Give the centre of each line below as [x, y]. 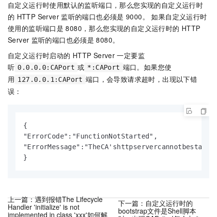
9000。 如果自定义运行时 [166, 16]
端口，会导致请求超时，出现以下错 [141, 79]
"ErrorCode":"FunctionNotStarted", [91, 136]
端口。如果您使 [147, 67]
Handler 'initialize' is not [44, 207]
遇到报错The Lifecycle [69, 199]
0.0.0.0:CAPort [46, 67]
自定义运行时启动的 [39, 55]
